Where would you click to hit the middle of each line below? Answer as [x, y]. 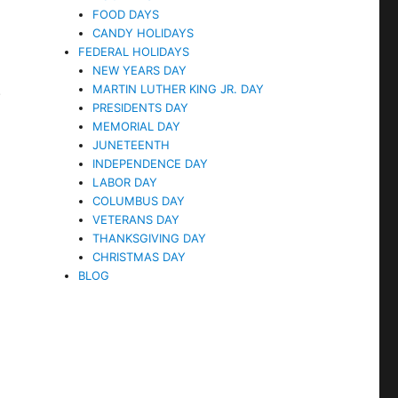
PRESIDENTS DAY [141, 107]
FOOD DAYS [126, 14]
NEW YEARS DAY [140, 70]
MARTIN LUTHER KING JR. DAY [179, 88]
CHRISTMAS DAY [139, 256]
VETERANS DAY [136, 219]
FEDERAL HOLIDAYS [134, 51]
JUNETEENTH [131, 144]
